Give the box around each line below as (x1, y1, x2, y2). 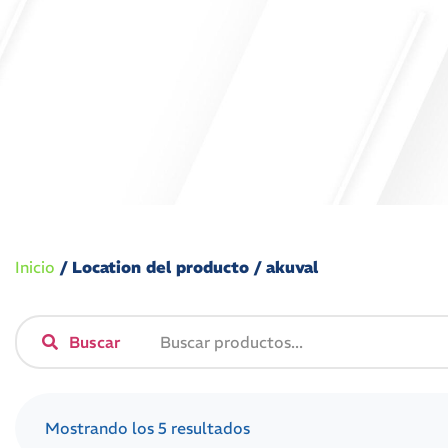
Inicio (15, 256, 55, 277)
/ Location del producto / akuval (55, 256, 318, 277)
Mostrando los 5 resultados (45, 417, 250, 438)
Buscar (69, 331, 120, 352)
